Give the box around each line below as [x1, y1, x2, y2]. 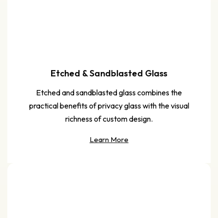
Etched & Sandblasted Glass [51, 67, 167, 79]
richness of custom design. [65, 113, 153, 124]
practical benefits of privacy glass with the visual [29, 100, 189, 110]
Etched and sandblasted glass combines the [36, 87, 182, 97]
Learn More [90, 134, 128, 144]
